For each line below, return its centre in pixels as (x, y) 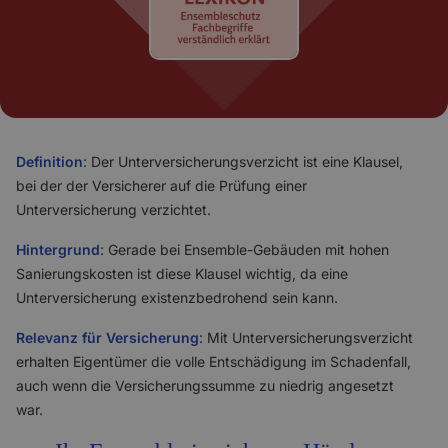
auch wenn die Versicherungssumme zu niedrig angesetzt (205, 385)
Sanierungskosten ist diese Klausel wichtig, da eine (182, 273)
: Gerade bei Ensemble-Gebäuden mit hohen (244, 249)
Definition (49, 161)
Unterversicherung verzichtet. (113, 209)
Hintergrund (58, 249)
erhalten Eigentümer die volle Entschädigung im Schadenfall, (213, 361)
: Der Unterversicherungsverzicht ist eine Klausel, (243, 161)
